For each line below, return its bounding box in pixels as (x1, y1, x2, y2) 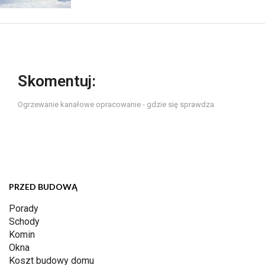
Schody (9, 216, 40, 228)
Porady (9, 203, 38, 215)
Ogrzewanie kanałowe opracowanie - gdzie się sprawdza (18, 100, 214, 109)
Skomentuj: (18, 72, 96, 91)
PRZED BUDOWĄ (9, 182, 77, 192)
